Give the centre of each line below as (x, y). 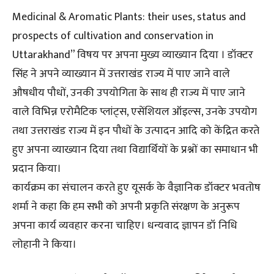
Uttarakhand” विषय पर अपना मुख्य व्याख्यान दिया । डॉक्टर (133, 55)
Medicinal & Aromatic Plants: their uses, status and (129, 17)
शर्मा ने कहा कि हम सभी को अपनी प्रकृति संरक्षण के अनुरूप (126, 207)
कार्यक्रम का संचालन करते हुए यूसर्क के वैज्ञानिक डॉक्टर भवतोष (136, 188)
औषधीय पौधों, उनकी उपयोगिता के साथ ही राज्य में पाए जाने (129, 93)
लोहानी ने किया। (44, 245)
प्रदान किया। (37, 169)
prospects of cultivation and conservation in (113, 36)
